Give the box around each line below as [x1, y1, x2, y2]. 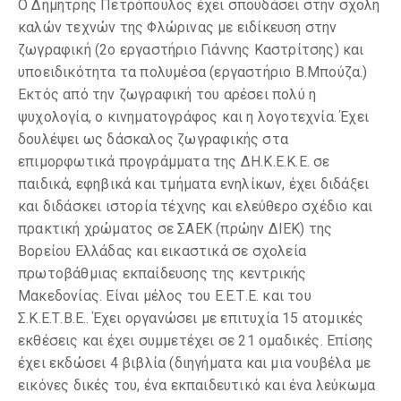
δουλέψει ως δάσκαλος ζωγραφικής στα [18, 131, 289, 148]
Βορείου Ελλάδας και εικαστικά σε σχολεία [18, 243, 307, 260]
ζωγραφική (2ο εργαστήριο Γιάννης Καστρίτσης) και [18, 41, 364, 58]
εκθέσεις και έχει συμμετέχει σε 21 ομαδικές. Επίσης [18, 332, 374, 349]
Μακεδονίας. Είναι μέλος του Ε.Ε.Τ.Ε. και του [18, 287, 311, 304]
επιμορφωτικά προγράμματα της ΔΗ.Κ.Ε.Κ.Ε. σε [18, 153, 330, 170]
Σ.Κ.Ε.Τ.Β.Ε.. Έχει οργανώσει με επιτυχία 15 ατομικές [18, 310, 364, 327]
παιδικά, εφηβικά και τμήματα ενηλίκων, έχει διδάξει [18, 175, 370, 192]
